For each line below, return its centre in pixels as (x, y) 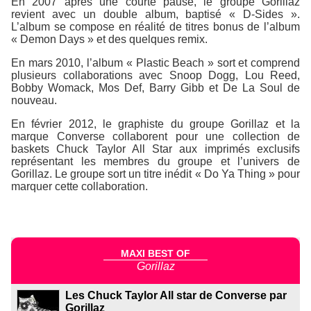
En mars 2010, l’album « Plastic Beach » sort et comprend (155, 63)
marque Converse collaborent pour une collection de (155, 137)
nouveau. (34, 101)
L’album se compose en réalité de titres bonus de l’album (155, 27)
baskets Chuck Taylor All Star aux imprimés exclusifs (155, 149)
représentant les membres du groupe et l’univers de (155, 162)
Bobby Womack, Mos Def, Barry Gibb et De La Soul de (155, 88)
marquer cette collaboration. (79, 187)
